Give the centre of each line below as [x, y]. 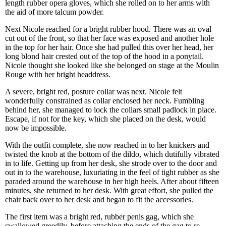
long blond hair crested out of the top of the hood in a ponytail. [104, 56]
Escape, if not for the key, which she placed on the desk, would [105, 119]
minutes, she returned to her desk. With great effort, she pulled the [109, 190]
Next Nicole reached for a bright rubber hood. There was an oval [108, 29]
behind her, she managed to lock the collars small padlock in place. [111, 110]
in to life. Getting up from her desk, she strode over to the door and [111, 163]
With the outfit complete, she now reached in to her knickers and [107, 145]
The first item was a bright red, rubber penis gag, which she [99, 217]
